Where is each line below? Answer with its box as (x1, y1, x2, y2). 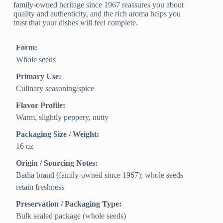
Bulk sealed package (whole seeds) (16, 212, 126, 221)
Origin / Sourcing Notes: (16, 159, 98, 168)
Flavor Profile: (16, 101, 66, 110)
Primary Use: (16, 72, 62, 81)
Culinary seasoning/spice (16, 84, 95, 93)
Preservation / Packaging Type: (16, 200, 122, 209)
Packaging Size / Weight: (16, 130, 100, 139)
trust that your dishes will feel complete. (13, 18, 138, 27)
